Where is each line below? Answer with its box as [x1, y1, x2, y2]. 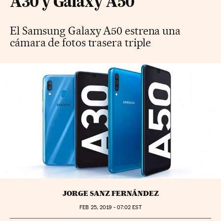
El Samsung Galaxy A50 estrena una [10, 24, 181, 37]
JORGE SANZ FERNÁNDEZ [62, 189, 159, 198]
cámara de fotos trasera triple [10, 36, 151, 49]
